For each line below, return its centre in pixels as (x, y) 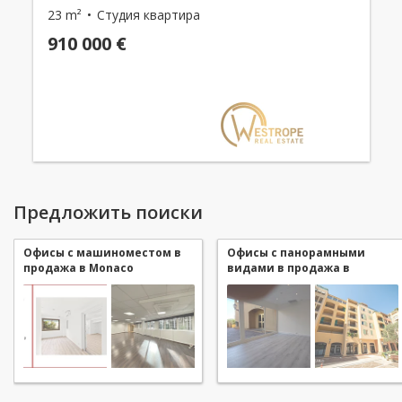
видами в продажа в (288, 267)
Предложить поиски (108, 212)
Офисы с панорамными (296, 252)
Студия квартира (148, 14)
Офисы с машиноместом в (102, 252)
